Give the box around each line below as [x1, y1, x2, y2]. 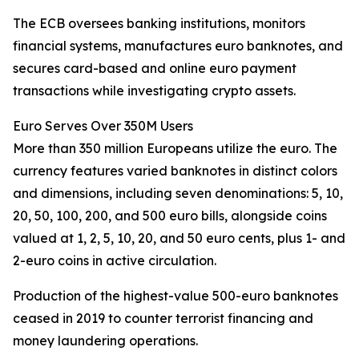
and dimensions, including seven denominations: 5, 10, [13, 185, 343, 201]
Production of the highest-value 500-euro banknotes [13, 288, 338, 304]
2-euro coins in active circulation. [13, 252, 216, 268]
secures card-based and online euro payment [13, 60, 296, 76]
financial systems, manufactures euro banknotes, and [13, 38, 343, 54]
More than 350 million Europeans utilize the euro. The [13, 140, 337, 156]
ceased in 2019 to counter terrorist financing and [13, 310, 313, 326]
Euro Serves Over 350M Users [13, 118, 193, 134]
